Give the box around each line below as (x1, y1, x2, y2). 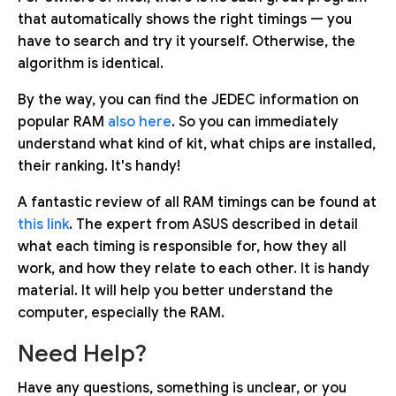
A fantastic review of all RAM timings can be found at (18, 194, 377, 212)
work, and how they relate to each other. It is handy (18, 260, 369, 278)
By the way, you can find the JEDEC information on (18, 91, 359, 110)
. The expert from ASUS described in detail (69, 216, 358, 234)
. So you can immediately (171, 113, 339, 132)
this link (18, 216, 69, 234)
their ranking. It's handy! (18, 157, 180, 176)
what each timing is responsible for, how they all (18, 238, 346, 256)
